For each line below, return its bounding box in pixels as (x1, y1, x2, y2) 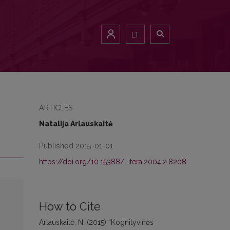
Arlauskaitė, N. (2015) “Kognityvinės (39, 218, 154, 226)
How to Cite (39, 200, 101, 213)
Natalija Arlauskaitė (39, 120, 112, 128)
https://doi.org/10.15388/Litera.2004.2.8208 (39, 158, 186, 166)
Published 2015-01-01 (39, 141, 113, 150)
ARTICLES (39, 103, 73, 112)
